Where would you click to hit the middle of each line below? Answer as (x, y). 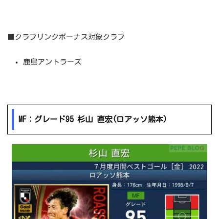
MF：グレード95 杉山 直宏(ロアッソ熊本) (93, 120)
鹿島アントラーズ (52, 62)
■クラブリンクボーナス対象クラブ (66, 37)
